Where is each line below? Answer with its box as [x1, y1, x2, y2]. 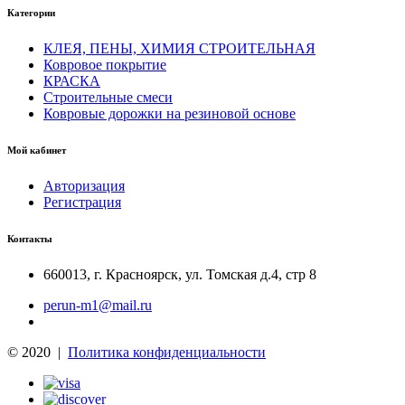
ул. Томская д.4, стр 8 [185, 267, 316, 283]
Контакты [7, 233, 52, 245]
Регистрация [43, 194, 121, 211]
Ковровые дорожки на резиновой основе [43, 106, 296, 122]
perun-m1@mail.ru [43, 297, 152, 314]
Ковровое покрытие [43, 57, 166, 73]
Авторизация [43, 178, 125, 194]
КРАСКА [43, 73, 100, 89]
